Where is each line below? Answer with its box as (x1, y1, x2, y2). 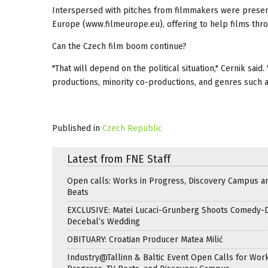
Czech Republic (102, 123, 162, 133)
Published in (52, 123, 100, 133)
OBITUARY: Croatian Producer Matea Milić (67, 234, 223, 245)
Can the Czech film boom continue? (52, 41, 187, 51)
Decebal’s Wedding (67, 216, 140, 227)
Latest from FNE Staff (67, 153, 170, 166)
